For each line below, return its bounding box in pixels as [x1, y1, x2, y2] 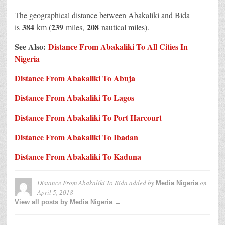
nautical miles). [99, 21, 149, 32]
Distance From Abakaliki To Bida [37, 178, 128, 187]
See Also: [15, 40, 48, 52]
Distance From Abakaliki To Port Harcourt [15, 111, 162, 123]
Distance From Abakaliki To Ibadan [15, 131, 138, 143]
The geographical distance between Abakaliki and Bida [15, 9, 190, 20]
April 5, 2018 [37, 187, 73, 197]
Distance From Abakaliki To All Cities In [48, 40, 188, 52]
